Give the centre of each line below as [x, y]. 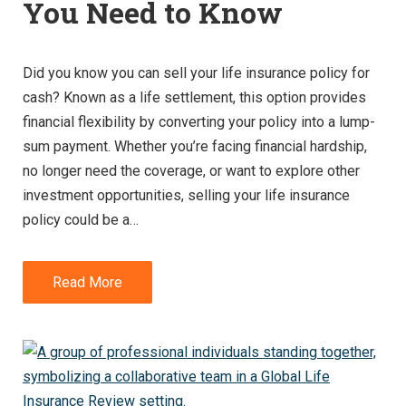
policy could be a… [81, 219]
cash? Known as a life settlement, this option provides [194, 97]
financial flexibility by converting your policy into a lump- [199, 121]
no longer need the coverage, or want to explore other [191, 170]
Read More [87, 282]
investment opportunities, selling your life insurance [186, 195]
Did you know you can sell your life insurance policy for [196, 72]
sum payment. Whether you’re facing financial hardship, [195, 146]
